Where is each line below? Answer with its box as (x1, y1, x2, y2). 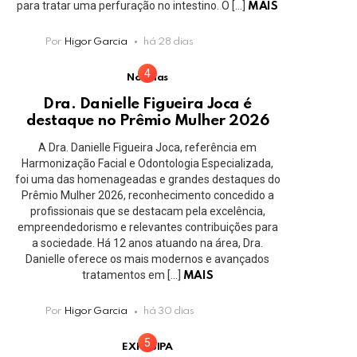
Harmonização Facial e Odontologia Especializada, (22, 157, 273, 171)
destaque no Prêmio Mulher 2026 (25, 113, 269, 129)
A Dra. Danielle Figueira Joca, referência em (38, 141, 257, 155)
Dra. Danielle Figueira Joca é (43, 96, 252, 112)
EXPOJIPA (122, 342, 173, 353)
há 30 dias (143, 306, 194, 317)
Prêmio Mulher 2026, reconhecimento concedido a (21, 189, 274, 202)
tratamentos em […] (81, 269, 183, 282)
